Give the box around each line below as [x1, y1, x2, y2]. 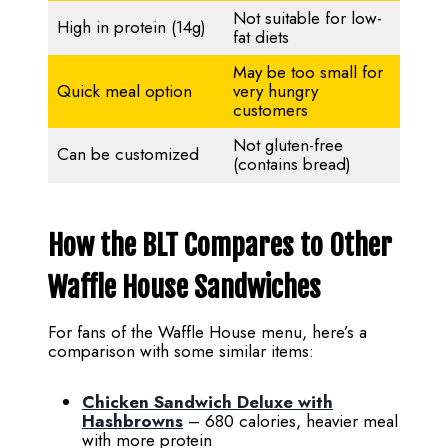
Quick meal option [56, 79, 192, 104]
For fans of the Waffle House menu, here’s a [48, 320, 367, 345]
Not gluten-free [232, 133, 343, 158]
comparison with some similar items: [48, 339, 314, 364]
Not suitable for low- [232, 6, 382, 31]
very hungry [232, 79, 318, 104]
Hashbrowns [82, 409, 183, 434]
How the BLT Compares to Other [48, 228, 392, 264]
